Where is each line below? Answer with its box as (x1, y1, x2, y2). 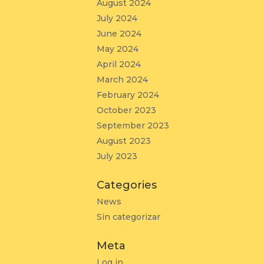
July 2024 (97, 13, 138, 24)
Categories (97, 179, 157, 192)
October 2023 (97, 105, 157, 115)
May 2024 (97, 44, 139, 54)
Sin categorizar (97, 212, 161, 222)
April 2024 (97, 59, 141, 70)
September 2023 (97, 120, 170, 131)
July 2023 (97, 151, 138, 161)
